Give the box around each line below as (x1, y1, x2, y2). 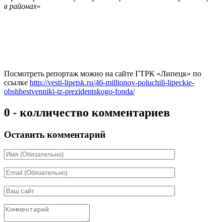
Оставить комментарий (4, 129, 106, 140)
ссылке (4, 78, 30, 87)
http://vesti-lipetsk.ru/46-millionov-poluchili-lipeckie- (30, 78, 194, 87)
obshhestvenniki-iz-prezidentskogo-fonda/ (4, 87, 135, 96)
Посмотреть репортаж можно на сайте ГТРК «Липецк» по (4, 69, 201, 78)
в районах (4, 1, 37, 10)
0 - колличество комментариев (4, 106, 170, 119)
